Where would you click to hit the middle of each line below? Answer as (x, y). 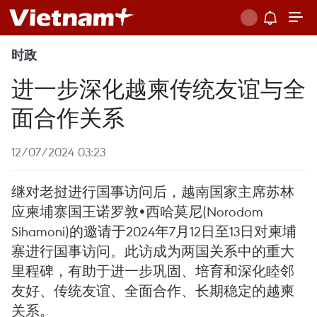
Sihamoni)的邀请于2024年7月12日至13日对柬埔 (154, 231)
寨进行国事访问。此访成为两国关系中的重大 (153, 251)
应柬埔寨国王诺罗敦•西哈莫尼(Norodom (137, 211)
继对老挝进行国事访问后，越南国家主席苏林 (153, 191)
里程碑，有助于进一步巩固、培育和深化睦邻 (153, 271)
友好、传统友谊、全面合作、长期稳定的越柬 (153, 290)
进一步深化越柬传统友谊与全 (158, 87)
